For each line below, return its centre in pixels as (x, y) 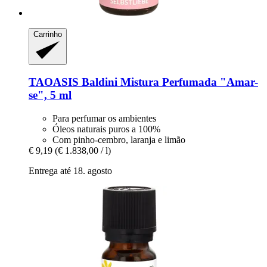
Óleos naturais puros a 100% (106, 129)
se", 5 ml (50, 95)
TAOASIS (54, 82)
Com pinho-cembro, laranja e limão (119, 140)
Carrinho (48, 35)
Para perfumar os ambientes (104, 119)
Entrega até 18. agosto (70, 171)
